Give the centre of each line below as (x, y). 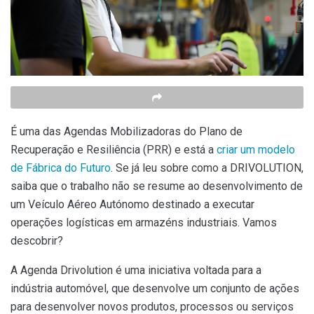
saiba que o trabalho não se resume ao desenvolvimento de (157, 186)
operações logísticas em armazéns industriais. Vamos (144, 222)
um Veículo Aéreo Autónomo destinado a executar (132, 204)
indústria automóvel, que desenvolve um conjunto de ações (155, 288)
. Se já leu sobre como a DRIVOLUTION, (207, 168)
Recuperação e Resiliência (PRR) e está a (114, 149)
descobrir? (37, 240)
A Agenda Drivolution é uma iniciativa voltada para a (136, 270)
